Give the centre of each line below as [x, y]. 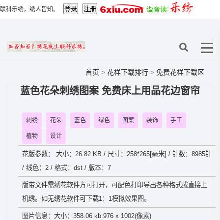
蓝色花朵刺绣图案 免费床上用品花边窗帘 [110, 91]
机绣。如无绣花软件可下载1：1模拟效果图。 [86, 199]
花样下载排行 [128, 72]
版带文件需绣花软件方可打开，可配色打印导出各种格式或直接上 [115, 185]
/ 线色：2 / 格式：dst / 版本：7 [67, 168]
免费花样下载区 [180, 72]
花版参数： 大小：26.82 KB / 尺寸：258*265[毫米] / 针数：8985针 [117, 154]
